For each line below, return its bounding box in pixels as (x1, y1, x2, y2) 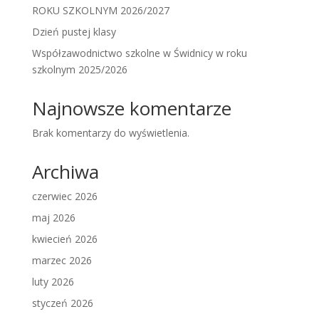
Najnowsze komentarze (31, 95, 231, 122)
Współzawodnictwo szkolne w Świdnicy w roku (31, 46, 247, 61)
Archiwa (31, 159, 99, 185)
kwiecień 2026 (31, 232, 98, 246)
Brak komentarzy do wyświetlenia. (31, 126, 189, 140)
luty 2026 (31, 275, 74, 289)
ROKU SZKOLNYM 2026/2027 (31, 4, 169, 18)
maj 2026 (31, 211, 75, 225)
